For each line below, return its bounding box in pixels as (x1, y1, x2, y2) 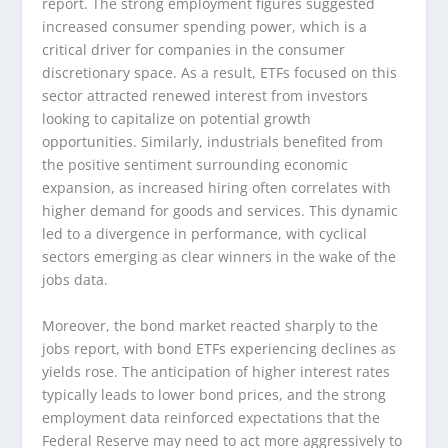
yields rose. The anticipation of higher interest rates (42, 361, 391, 381)
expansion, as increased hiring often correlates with (42, 178, 392, 198)
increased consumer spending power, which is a (42, 17, 368, 37)
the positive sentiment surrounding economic (42, 155, 349, 175)
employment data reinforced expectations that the (42, 407, 381, 427)
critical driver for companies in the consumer (42, 40, 346, 60)
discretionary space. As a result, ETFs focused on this (42, 63, 398, 83)
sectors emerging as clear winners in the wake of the (42, 247, 397, 267)
